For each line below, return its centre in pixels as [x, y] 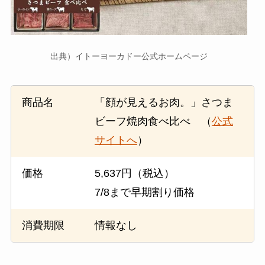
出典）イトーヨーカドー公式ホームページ [129, 56]
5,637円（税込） [134, 174]
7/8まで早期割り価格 [144, 193]
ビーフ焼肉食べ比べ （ [153, 122]
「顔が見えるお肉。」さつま [164, 103]
